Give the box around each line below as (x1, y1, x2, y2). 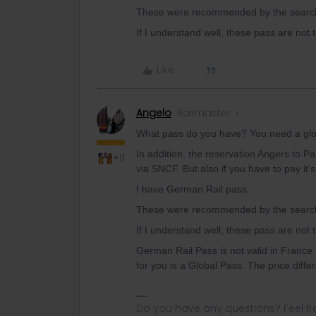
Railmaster (177, 106, 231, 120)
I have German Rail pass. (136, 183, 250, 195)
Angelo (136, 106, 171, 120)
